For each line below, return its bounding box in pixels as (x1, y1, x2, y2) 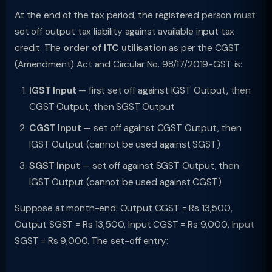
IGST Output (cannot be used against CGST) (29, 176, 222, 188)
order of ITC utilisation (63, 42, 167, 54)
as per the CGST (166, 42, 240, 54)
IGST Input (29, 84, 76, 97)
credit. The (15, 42, 64, 54)
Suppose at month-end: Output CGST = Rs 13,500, (15, 202, 233, 214)
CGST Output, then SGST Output (29, 101, 175, 113)
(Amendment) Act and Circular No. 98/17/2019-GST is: (15, 58, 243, 70)
